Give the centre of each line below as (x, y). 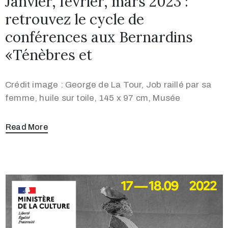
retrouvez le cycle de (75, 20)
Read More (27, 127)
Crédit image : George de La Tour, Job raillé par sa (108, 85)
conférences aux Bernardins (99, 37)
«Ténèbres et (49, 55)
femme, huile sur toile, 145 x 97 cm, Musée (93, 98)
